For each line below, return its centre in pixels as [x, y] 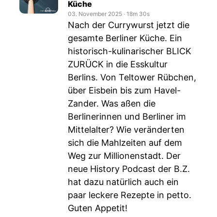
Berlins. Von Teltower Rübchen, [132, 77]
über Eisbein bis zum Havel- [124, 90]
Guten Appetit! [98, 208]
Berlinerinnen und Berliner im [127, 116]
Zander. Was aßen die [112, 103]
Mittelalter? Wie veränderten [126, 130]
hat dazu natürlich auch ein [123, 182]
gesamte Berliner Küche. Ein [125, 38]
